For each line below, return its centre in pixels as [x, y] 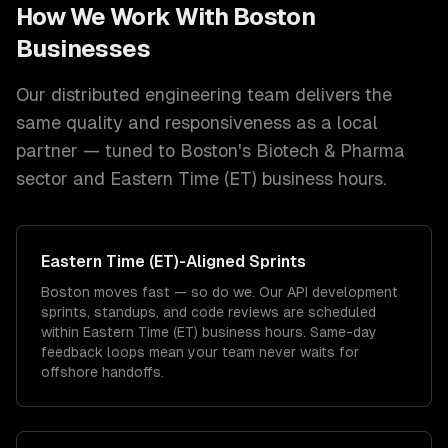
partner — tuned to [98, 150]
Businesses [83, 48]
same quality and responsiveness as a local [197, 122]
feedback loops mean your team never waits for [200, 352]
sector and [60, 178]
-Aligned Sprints [242, 261]
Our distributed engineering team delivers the [204, 94]
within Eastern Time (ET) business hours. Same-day [209, 332]
